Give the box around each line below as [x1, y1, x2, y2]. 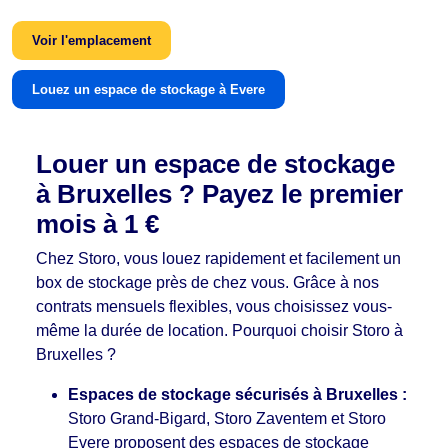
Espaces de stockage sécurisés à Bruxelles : [68, 385, 407, 403]
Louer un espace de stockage [36, 149, 395, 178]
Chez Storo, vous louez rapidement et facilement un [36, 249, 401, 267]
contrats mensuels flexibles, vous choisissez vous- [36, 297, 392, 315]
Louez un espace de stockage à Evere [32, 81, 265, 97]
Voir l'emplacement [32, 32, 151, 48]
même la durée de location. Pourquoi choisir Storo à [36, 321, 403, 339]
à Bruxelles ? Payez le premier [36, 179, 403, 208]
